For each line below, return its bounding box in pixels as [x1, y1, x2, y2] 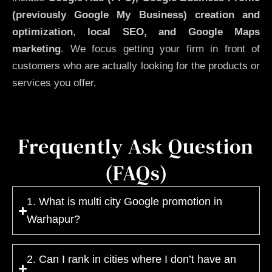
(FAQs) [104, 159, 168, 187]
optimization [12, 25, 73, 38]
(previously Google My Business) [12, 8, 187, 21]
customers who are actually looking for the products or [12, 59, 260, 72]
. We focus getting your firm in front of [61, 42, 260, 55]
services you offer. [12, 76, 97, 89]
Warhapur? [27, 213, 81, 225]
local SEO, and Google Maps [87, 25, 260, 38]
